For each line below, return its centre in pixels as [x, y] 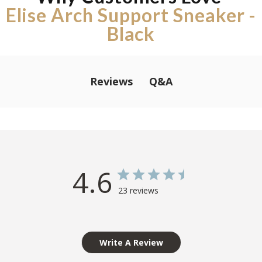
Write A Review [131, 242]
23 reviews [138, 190]
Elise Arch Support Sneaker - [131, 15]
